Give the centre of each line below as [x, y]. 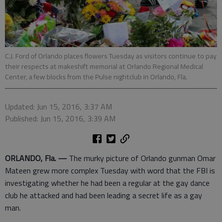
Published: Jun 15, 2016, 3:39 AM [60, 118]
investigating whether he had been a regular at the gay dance [107, 183]
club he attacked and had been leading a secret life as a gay [104, 195]
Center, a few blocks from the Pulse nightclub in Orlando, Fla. [96, 77]
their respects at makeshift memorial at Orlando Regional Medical [104, 66]
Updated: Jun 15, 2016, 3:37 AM [58, 106]
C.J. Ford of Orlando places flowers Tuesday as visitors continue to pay [111, 56]
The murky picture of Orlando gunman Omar [141, 158]
